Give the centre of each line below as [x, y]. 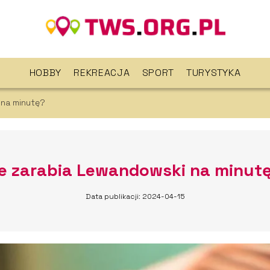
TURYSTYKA [214, 73]
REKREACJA [102, 73]
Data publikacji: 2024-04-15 [135, 196]
